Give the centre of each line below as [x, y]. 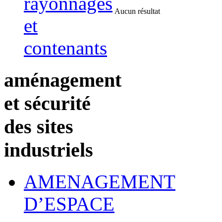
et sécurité [47, 103]
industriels [49, 150]
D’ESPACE [69, 204]
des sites [39, 126]
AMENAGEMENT [100, 182]
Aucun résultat [137, 11]
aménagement [63, 80]
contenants [65, 48]
